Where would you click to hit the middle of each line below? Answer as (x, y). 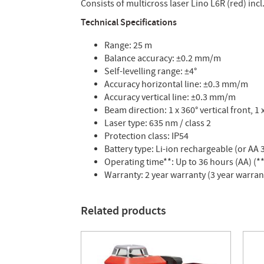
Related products (123, 211)
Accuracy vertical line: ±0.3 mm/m (170, 97)
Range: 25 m (128, 45)
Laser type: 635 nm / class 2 (158, 123)
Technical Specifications (129, 22)
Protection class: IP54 (146, 136)
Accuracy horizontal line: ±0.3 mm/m (176, 84)
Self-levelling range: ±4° (151, 71)
